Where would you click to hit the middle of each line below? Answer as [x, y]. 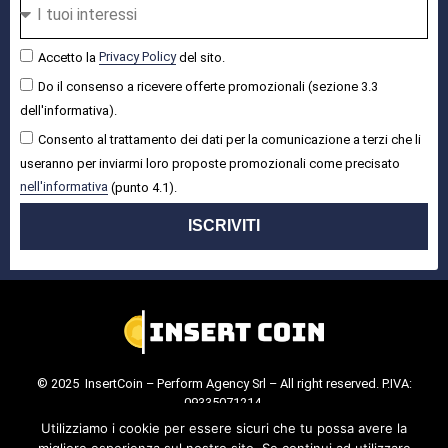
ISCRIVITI [224, 226]
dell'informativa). [68, 110]
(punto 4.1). [142, 187]
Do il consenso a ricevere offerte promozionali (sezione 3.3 [208, 86]
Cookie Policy [181, 421]
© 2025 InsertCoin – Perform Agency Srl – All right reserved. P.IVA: [224, 383]
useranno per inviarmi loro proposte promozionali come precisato [210, 163]
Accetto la [68, 57]
